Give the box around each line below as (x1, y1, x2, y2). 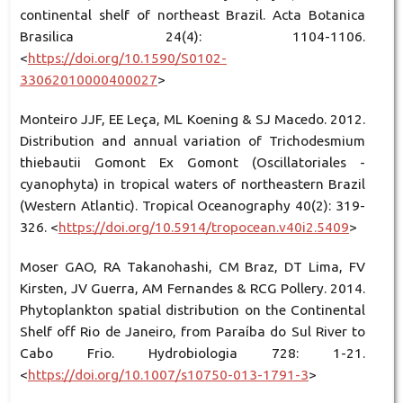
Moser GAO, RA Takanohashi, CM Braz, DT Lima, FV (19, 258, 366, 274)
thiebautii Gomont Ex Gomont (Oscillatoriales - (19, 154, 366, 170)
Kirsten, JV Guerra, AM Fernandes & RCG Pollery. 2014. (19, 280, 366, 296)
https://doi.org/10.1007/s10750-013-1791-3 (27, 366, 309, 382)
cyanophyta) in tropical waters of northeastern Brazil (19, 175, 366, 192)
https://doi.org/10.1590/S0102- (27, 49, 227, 66)
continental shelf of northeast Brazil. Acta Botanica (19, 6, 366, 22)
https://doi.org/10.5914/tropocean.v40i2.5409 (58, 219, 349, 235)
